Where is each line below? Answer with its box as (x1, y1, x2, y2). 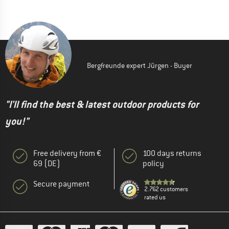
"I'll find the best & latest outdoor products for (5, 98, 199, 111)
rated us (144, 193, 166, 202)
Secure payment (33, 179, 90, 190)
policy (143, 158, 164, 169)
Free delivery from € (33, 148, 101, 159)
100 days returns (143, 148, 201, 159)
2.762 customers (144, 185, 188, 194)
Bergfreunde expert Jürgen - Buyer (87, 61, 192, 71)
